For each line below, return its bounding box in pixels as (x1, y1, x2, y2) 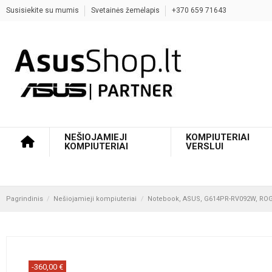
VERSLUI (185, 140, 223, 152)
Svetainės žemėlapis (90, 6, 161, 15)
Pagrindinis (5, 194, 43, 203)
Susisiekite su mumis (5, 6, 81, 15)
